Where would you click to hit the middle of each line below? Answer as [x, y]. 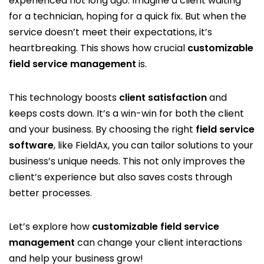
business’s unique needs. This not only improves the [127, 161]
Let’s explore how [50, 227]
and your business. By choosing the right [102, 129]
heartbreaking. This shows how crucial [98, 48]
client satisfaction [163, 98]
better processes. [50, 193]
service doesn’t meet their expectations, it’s [110, 32]
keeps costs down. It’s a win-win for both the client [126, 113]
